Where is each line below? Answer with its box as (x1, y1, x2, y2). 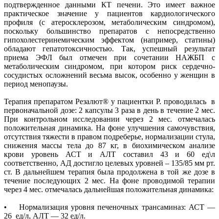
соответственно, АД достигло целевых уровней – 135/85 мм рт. (4, 158, 215, 167)
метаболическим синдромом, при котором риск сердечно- (4, 62, 215, 70)
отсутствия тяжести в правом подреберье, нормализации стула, (4, 132, 215, 141)
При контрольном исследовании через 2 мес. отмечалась (4, 114, 215, 123)
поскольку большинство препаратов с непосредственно (4, 26, 215, 35)
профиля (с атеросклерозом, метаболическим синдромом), (4, 18, 215, 26)
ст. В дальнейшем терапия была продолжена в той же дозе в (4, 167, 215, 176)
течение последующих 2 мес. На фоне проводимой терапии (4, 176, 215, 185)
